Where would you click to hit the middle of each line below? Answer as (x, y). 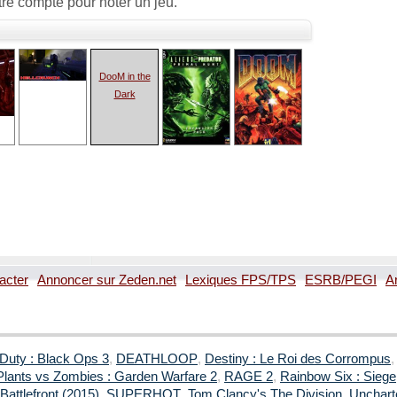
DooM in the (125, 76)
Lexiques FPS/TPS (241, 280)
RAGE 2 (249, 377)
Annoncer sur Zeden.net (107, 280)
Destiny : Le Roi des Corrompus (298, 359)
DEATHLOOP (157, 359)
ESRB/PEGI (341, 280)
